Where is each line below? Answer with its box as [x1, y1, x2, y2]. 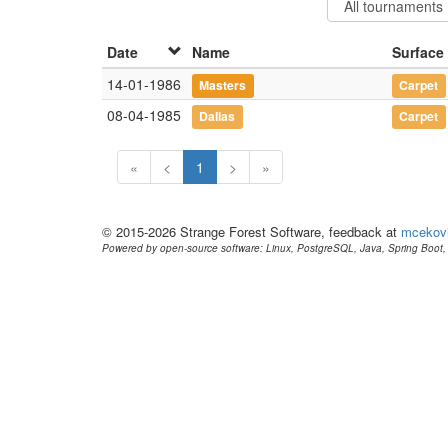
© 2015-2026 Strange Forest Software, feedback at [102, 222, 401, 241]
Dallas [199, 107, 236, 125]
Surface [392, 42, 444, 62]
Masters [199, 76, 247, 94]
